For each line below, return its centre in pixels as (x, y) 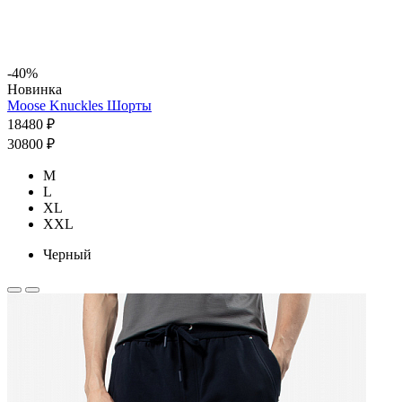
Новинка (35, 89)
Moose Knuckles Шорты (79, 105)
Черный (67, 254)
